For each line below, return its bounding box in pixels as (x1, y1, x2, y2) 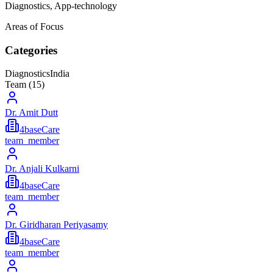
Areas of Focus (5, 21, 63, 32)
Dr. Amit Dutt (5, 107, 58, 118)
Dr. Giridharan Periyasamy (5, 219, 108, 230)
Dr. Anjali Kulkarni (5, 163, 79, 174)
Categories (5, 43, 57, 57)
